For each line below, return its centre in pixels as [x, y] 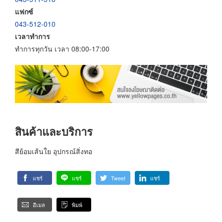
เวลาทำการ [32, 36]
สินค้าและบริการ [54, 132]
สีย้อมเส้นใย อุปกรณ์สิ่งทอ [54, 151]
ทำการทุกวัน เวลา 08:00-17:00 [62, 48]
